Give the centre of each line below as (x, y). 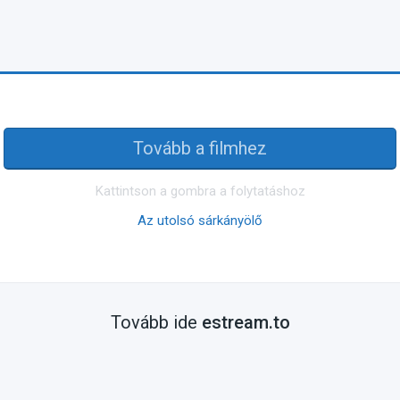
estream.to (246, 322)
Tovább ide (156, 322)
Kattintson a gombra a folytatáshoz (200, 191)
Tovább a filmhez (200, 148)
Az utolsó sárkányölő (200, 221)
